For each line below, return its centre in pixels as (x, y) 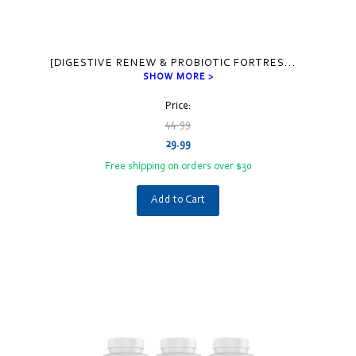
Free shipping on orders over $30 (178, 166)
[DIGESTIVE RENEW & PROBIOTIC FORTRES (167, 63)
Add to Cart (178, 200)
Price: (178, 106)
